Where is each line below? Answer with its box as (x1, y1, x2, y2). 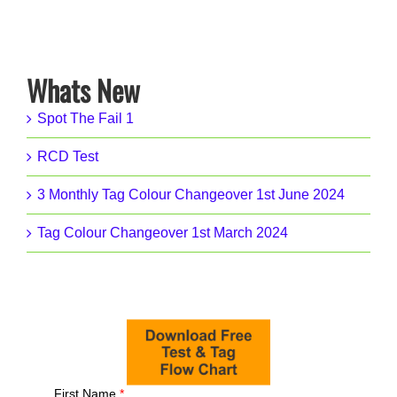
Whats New (27, 69, 140, 112)
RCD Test (37, 149, 98, 165)
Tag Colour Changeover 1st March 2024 (37, 225, 288, 241)
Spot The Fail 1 (37, 111, 134, 127)
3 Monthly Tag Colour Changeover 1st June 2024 (37, 187, 345, 203)
